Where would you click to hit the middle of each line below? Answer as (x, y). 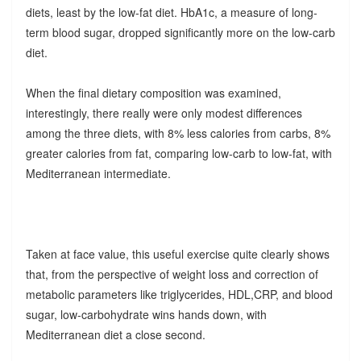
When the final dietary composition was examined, (153, 92)
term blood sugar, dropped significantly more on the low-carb (180, 32)
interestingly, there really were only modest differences (164, 112)
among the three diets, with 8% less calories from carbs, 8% (178, 133)
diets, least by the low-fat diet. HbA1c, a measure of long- (171, 12)
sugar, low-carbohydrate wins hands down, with (146, 314)
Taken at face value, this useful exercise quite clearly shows (177, 253)
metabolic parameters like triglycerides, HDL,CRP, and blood (179, 294)
